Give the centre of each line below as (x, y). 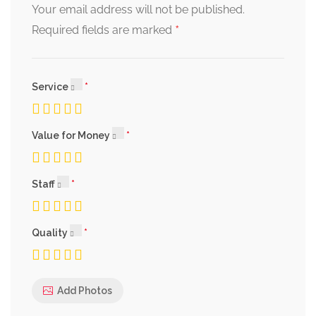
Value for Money (72, 135)
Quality (51, 233)
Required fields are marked (103, 30)
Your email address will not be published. (138, 10)
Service (51, 87)
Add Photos (85, 290)
